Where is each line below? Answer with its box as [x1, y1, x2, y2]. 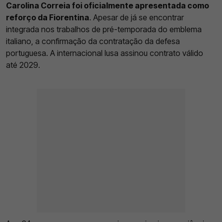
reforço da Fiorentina [6, 12, 89, 22]
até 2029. [6, 59, 40, 70]
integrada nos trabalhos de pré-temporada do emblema [6, 24, 202, 34]
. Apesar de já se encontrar [89, 12, 184, 22]
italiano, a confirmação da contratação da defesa [6, 36, 180, 46]
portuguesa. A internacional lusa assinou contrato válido [6, 48, 203, 58]
